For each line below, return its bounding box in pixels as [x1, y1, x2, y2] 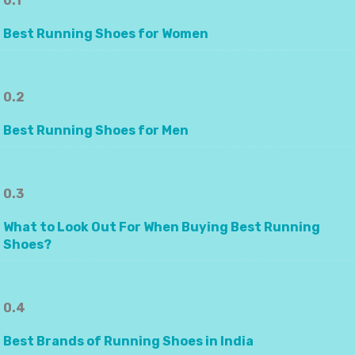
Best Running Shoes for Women [3, 26, 208, 42]
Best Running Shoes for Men [3, 123, 189, 139]
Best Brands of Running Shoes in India [3, 334, 254, 349]
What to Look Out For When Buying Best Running [3, 219, 320, 235]
